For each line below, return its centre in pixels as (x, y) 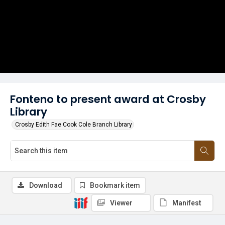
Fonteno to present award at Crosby (108, 99)
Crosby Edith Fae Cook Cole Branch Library (74, 125)
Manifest (187, 203)
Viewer (121, 203)
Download (46, 185)
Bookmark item (115, 185)
